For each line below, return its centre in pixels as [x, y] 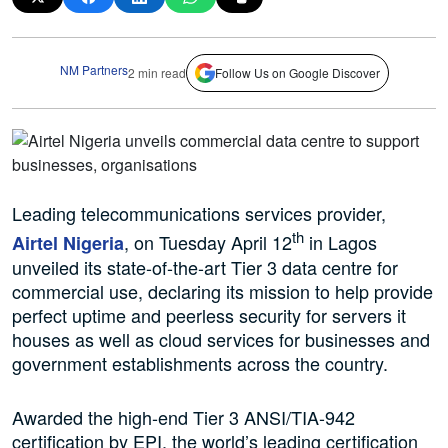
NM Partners [93, 69]
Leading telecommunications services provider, [199, 213]
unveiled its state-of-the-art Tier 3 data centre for [205, 267]
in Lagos [340, 242]
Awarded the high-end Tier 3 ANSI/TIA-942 [183, 417]
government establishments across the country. [200, 363]
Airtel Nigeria [68, 243]
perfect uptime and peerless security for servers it [209, 315]
